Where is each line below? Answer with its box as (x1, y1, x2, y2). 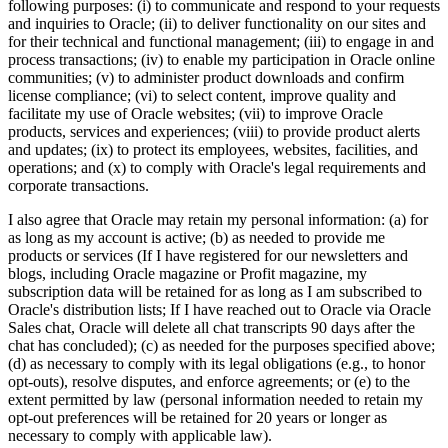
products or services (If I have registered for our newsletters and (8, 247, 408, 265)
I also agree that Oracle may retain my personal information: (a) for (8, 211, 428, 229)
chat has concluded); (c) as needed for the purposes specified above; (8, 337, 435, 355)
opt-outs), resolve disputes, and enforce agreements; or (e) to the (8, 373, 410, 391)
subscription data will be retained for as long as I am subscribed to (8, 283, 422, 301)
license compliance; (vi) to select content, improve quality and (8, 87, 396, 105)
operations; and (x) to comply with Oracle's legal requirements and (8, 159, 426, 177)
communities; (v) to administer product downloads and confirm (8, 69, 404, 87)
